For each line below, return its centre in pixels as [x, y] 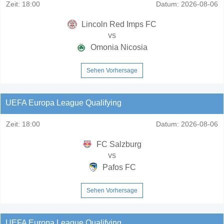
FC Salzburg [118, 144]
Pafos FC [118, 167]
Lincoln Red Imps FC [118, 24]
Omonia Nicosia [118, 47]
